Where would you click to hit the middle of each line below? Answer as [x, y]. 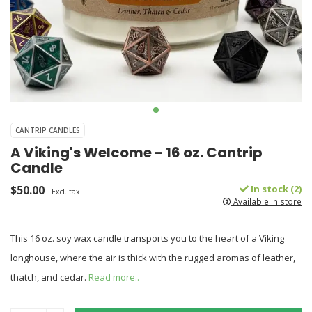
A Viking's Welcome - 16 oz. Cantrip [136, 153]
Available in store [266, 201]
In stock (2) [275, 189]
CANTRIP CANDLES [48, 130]
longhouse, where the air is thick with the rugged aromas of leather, [153, 258]
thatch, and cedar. [49, 277]
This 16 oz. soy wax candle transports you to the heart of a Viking [147, 238]
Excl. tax [65, 192]
